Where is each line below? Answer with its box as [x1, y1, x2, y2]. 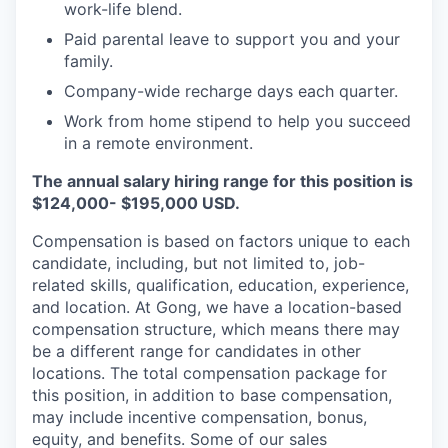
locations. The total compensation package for [32, 363, 387, 384]
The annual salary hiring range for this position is [32, 171, 413, 192]
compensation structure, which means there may [32, 319, 400, 340]
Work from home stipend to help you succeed [64, 111, 411, 132]
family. [64, 51, 113, 72]
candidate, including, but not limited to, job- [32, 253, 365, 274]
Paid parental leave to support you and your [64, 29, 400, 50]
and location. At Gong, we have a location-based [32, 297, 402, 318]
